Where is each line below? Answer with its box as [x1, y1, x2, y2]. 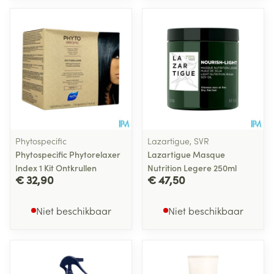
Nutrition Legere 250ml [147, 161, 237, 174]
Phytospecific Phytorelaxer [15, 148, 120, 160]
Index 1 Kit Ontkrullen [15, 161, 97, 174]
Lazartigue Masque [147, 148, 225, 160]
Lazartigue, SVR [147, 135, 209, 147]
